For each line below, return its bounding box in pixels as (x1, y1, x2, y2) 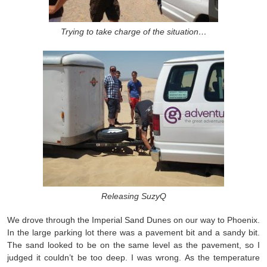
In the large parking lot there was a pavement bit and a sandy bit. (7, 228, 260, 238)
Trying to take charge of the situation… (60, 27, 207, 37)
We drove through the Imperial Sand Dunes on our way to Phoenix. (7, 215, 260, 225)
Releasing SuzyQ (101, 191, 166, 201)
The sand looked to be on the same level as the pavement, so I (7, 240, 260, 250)
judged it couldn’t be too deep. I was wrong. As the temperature (7, 253, 260, 263)
